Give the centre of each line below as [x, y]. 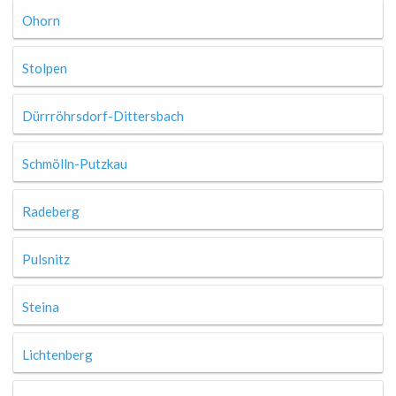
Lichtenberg [57, 354]
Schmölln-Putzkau [75, 164]
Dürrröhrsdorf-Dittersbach [103, 116]
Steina [41, 307]
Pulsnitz [46, 259]
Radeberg [51, 211]
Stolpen [45, 68]
